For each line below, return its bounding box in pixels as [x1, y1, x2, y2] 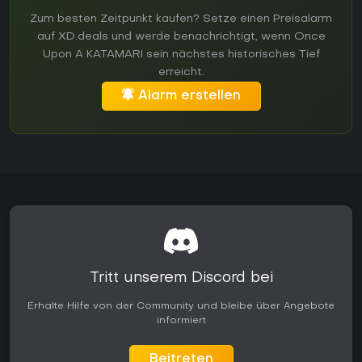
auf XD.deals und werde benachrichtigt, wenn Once [36, 32, 326, 43]
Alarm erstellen [137, 90, 241, 103]
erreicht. [158, 67, 204, 78]
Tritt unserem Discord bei [89, 271, 273, 286]
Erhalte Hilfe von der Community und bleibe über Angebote [27, 301, 335, 312]
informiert [156, 316, 206, 326]
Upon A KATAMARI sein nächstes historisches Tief [42, 49, 320, 61]
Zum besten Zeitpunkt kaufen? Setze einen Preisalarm [30, 14, 332, 25]
